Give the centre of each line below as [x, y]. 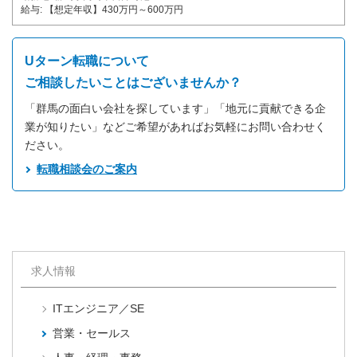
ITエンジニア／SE [98, 309]
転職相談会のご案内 [87, 169]
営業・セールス [92, 333]
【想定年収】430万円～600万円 [114, 10]
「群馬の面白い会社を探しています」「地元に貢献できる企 [175, 109]
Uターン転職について [87, 61]
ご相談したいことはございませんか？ [133, 83]
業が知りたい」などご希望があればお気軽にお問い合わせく [175, 127]
